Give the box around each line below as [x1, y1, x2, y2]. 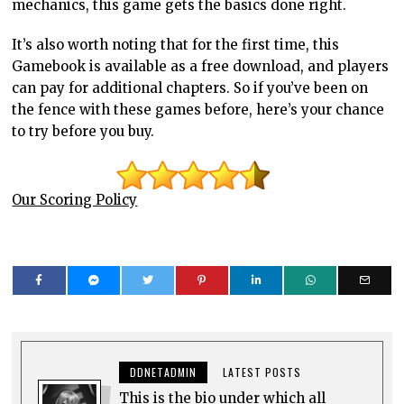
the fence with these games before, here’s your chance [12, 100, 385, 118]
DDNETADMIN [130, 363, 197, 380]
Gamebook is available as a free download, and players [12, 57, 390, 75]
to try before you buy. [12, 122, 155, 140]
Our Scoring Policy [12, 190, 138, 208]
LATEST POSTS [223, 363, 302, 380]
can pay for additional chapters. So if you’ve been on [12, 78, 369, 96]
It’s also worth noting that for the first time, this [12, 35, 340, 53]
